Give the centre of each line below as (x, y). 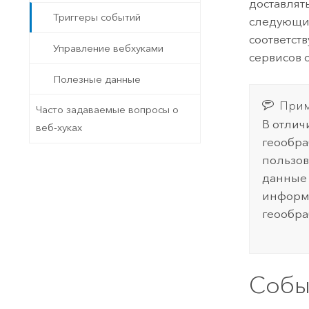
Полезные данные (97, 79)
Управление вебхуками (109, 48)
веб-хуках (59, 128)
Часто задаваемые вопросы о (107, 110)
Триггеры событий (97, 18)
